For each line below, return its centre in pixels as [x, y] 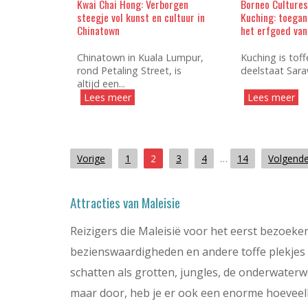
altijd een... [101, 83]
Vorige [91, 158]
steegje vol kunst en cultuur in [141, 17]
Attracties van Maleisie [125, 202]
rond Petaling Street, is [129, 70]
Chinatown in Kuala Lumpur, [140, 57]
